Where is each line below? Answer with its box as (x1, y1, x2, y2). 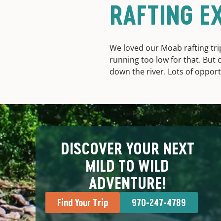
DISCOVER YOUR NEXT (60, 139, 194, 158)
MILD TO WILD (85, 156, 169, 176)
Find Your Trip (57, 197, 108, 209)
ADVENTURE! (89, 174, 166, 193)
